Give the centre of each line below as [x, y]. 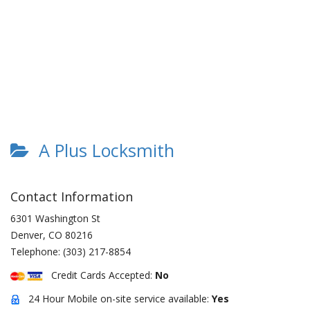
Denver [27, 235]
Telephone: [37, 252]
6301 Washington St [55, 218]
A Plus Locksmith [102, 150]
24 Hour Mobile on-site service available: [116, 299]
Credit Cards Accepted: [99, 275]
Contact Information [72, 197]
